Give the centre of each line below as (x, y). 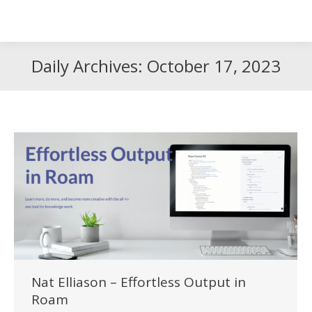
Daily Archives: (89, 66)
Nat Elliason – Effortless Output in (139, 282)
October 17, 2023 (214, 66)
